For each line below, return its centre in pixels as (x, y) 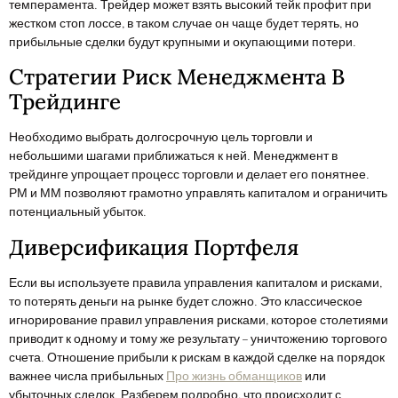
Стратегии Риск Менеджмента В (177, 77)
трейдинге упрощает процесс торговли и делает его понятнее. (189, 175)
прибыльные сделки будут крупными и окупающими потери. (183, 43)
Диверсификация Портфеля (154, 247)
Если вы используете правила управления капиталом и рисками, (195, 283)
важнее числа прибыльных (88, 376)
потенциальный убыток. (78, 213)
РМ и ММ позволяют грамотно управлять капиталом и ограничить (198, 194)
